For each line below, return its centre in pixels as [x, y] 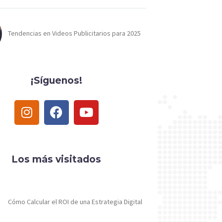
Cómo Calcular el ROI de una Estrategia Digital [75, 202]
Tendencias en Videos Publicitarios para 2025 [75, 33]
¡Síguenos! [56, 80]
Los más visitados [56, 159]
